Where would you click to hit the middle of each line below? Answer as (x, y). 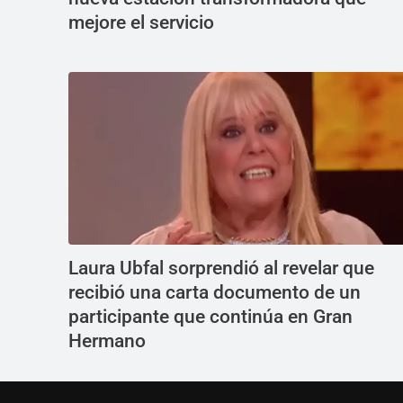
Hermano (107, 341)
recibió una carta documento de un (215, 292)
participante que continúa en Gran (210, 317)
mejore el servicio (141, 22)
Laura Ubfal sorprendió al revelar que (221, 268)
